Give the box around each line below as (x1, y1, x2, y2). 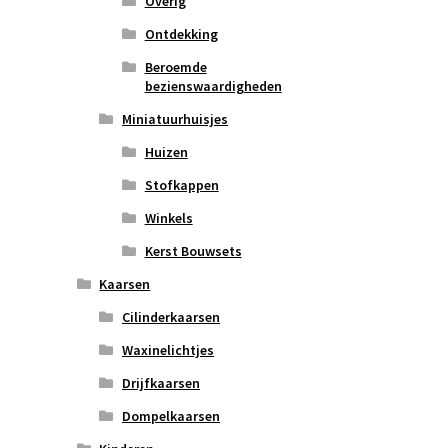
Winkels (144, 209, 193, 228)
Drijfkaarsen (121, 374, 200, 393)
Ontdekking (144, 25, 218, 44)
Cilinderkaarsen (121, 308, 220, 327)
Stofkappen (144, 176, 219, 195)
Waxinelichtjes (121, 341, 214, 360)
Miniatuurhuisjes (121, 110, 228, 129)
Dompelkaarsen (121, 407, 220, 426)
